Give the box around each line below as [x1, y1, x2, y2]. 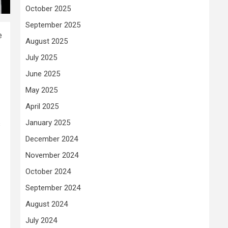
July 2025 [25, 52, 57, 62]
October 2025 [25, 4, 71, 13]
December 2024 [25, 134, 78, 144]
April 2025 [25, 101, 59, 111]
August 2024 [25, 199, 68, 209]
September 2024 [25, 183, 80, 192]
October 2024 [25, 166, 71, 176]
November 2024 [25, 150, 78, 160]
